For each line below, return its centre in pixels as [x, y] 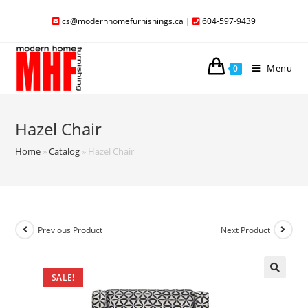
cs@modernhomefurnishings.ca [123, 21]
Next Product [245, 230]
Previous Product [70, 230]
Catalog [65, 151]
